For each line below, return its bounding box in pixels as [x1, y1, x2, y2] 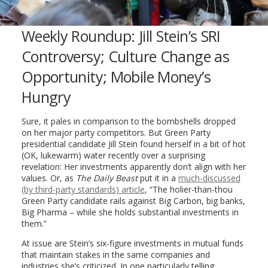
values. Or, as [21, 172, 76, 184]
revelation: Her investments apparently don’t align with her [21, 160, 246, 172]
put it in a [137, 172, 178, 184]
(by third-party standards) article [21, 183, 145, 195]
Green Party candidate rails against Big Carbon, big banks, [21, 194, 245, 206]
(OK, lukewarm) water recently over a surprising [21, 149, 205, 161]
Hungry [21, 86, 71, 107]
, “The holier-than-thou [144, 183, 233, 195]
